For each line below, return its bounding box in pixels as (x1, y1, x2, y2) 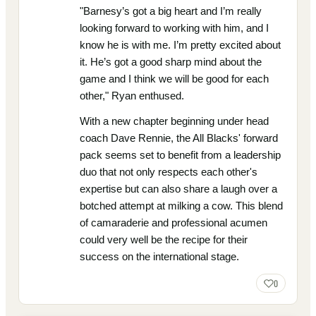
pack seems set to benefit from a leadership (80, 149, 281, 162)
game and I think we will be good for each (80, 73, 269, 85)
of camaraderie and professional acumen (80, 217, 267, 229)
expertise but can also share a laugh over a (80, 183, 277, 195)
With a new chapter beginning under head (80, 115, 269, 128)
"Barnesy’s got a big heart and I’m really (80, 5, 262, 18)
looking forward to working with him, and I (80, 22, 269, 35)
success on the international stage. (80, 250, 239, 263)
